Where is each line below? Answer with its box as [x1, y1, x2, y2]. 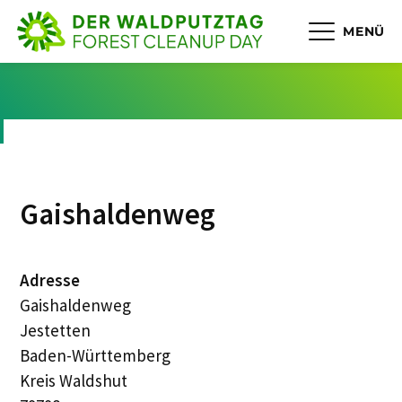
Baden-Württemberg [20, 344, 171, 366]
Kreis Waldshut [20, 369, 128, 391]
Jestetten [20, 319, 92, 341]
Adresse [20, 268, 81, 291]
